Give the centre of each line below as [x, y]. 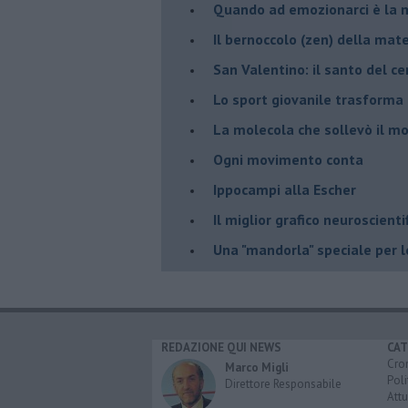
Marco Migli [257, 367]
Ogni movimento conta [288, 159]
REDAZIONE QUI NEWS [221, 347]
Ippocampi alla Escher [285, 189]
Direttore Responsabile [283, 383]
